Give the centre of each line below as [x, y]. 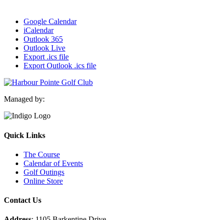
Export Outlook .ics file [60, 66]
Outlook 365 [43, 39]
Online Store [43, 181]
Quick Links [25, 135]
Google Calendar [50, 22]
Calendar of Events [53, 163]
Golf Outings [44, 172]
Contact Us [23, 200]
